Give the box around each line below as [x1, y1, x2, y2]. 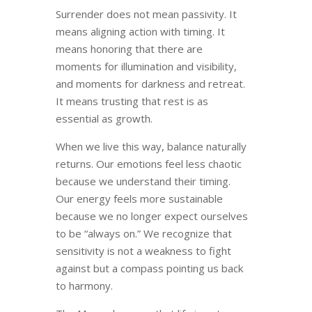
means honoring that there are [55, 42, 203, 56]
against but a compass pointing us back [55, 261, 243, 276]
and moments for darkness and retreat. [55, 77, 245, 91]
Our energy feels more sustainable [55, 192, 223, 206]
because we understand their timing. [55, 174, 231, 189]
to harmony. [55, 279, 113, 293]
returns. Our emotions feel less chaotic [55, 157, 242, 171]
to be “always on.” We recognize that [55, 226, 232, 241]
